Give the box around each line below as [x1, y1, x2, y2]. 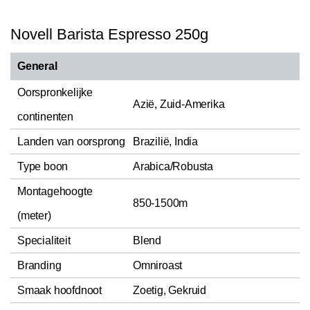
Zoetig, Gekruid [133, 284, 206, 296]
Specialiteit [17, 234, 71, 246]
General [17, 60, 57, 72]
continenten [17, 110, 73, 122]
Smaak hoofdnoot [17, 284, 102, 296]
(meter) [17, 209, 51, 221]
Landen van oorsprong [17, 135, 125, 147]
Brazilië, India [133, 135, 198, 147]
